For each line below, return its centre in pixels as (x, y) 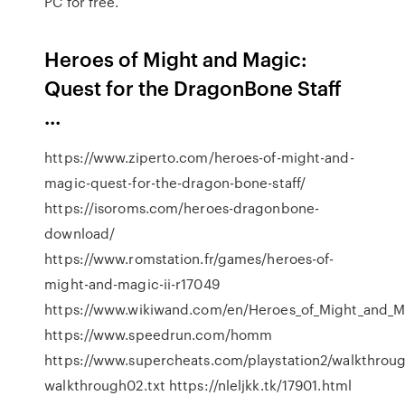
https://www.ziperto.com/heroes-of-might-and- (199, 157)
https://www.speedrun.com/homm (159, 334)
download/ (80, 233)
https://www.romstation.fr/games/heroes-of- (189, 259)
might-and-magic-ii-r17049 (132, 284)
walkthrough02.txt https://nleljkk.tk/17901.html (198, 385)
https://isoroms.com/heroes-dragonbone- (182, 208)
